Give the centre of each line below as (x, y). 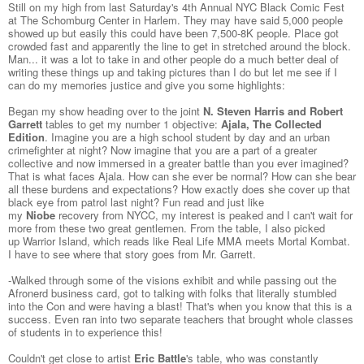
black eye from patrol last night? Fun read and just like (136, 202)
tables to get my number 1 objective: (133, 124)
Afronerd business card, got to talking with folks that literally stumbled (172, 293)
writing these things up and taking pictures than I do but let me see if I (173, 72)
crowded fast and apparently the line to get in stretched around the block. (180, 46)
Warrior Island (55, 241)
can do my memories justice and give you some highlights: (147, 85)
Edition (26, 137)
